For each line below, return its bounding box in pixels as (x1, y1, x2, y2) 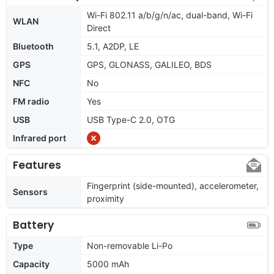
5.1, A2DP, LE (87, 40, 139, 51)
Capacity (13, 258, 50, 269)
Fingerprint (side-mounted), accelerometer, (87, 180, 259, 191)
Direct (87, 22, 111, 33)
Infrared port (13, 132, 66, 143)
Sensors (13, 186, 48, 197)
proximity (87, 193, 124, 204)
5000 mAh (87, 258, 129, 269)
